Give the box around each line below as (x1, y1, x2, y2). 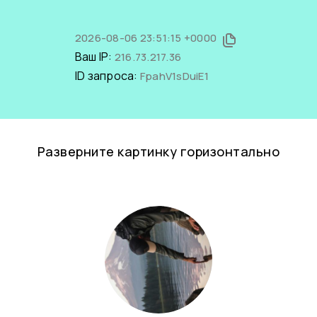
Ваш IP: (74, 49, 115, 64)
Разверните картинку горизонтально (37, 143, 280, 160)
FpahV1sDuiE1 (139, 69, 209, 83)
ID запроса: (74, 68, 140, 83)
